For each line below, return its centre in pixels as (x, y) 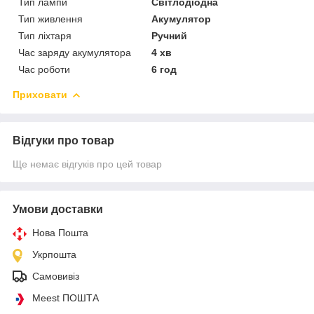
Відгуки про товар (63, 140)
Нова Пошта (60, 232)
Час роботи (44, 69)
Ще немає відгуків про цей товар (87, 164)
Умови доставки (58, 209)
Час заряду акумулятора (75, 52)
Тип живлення (50, 19)
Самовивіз (56, 276)
